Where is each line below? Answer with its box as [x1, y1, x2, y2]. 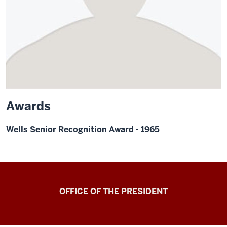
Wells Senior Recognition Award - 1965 [6, 124, 160, 135]
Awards [6, 98, 51, 114]
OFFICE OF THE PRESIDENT [59, 186, 168, 197]
